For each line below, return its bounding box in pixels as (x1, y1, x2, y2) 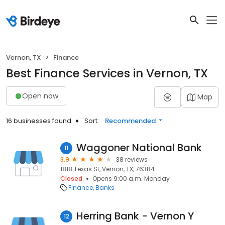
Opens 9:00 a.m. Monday (92, 174, 170, 183)
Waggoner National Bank (76, 141, 202, 155)
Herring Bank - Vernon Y (76, 209, 194, 223)
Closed (60, 174, 82, 183)
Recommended (105, 116, 156, 126)
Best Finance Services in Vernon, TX (6, 65, 208, 81)
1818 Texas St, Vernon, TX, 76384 (60, 165, 155, 173)
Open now (22, 90, 58, 101)
